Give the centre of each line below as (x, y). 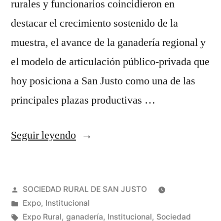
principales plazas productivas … (83, 100)
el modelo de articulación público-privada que (110, 61)
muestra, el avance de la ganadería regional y (108, 42)
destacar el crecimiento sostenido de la (94, 23)
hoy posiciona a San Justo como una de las (103, 81)
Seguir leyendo (43, 135)
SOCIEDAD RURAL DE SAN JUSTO (85, 189)
